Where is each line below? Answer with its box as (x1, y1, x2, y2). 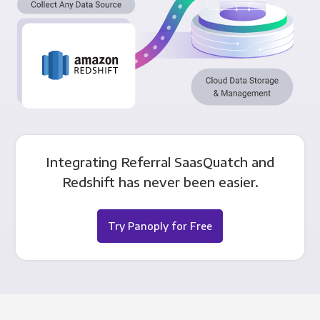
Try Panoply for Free (108, 219, 212, 232)
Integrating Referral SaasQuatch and (46, 153, 274, 170)
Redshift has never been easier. (61, 173, 259, 190)
